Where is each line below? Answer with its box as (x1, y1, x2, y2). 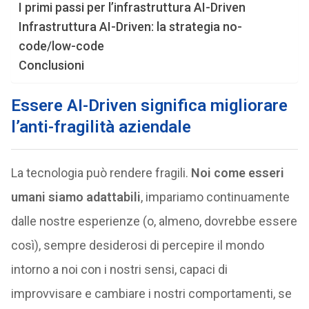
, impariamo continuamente (140, 190, 290, 204)
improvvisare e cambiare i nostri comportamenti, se (10, 286, 292, 301)
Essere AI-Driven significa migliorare (10, 96, 288, 115)
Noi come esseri (190, 166, 284, 180)
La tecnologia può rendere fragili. (10, 166, 191, 180)
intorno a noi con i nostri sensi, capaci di (10, 262, 228, 277)
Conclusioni (18, 58, 84, 72)
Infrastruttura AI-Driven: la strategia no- (18, 19, 242, 34)
